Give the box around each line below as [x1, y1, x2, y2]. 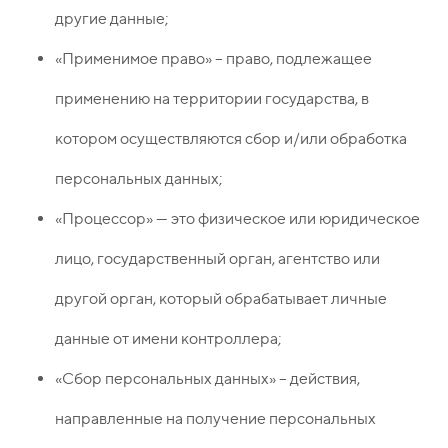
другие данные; [55, 9, 169, 29]
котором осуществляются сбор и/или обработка [55, 129, 407, 149]
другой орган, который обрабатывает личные [55, 289, 387, 309]
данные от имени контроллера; [55, 329, 282, 349]
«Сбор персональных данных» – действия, [55, 369, 360, 389]
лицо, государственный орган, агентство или [55, 249, 380, 269]
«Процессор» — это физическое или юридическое [55, 209, 420, 229]
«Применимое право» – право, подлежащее [55, 49, 372, 69]
